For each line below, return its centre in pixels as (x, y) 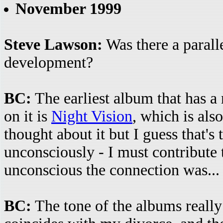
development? (49, 62)
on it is (28, 116)
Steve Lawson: (53, 45)
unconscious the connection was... (112, 170)
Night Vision (92, 116)
